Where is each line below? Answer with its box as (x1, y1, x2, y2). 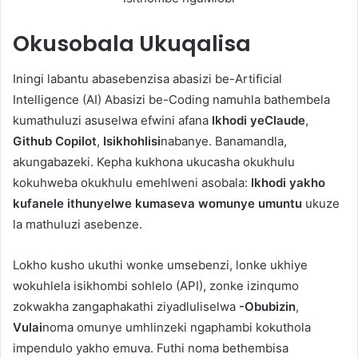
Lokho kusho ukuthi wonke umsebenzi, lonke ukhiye (13, 257, 308, 273)
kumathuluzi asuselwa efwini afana (13, 113, 212, 129)
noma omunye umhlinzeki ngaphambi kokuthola (42, 320, 311, 336)
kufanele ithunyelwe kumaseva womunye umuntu (13, 196, 302, 212)
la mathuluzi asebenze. (13, 217, 142, 233)
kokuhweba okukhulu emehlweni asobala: (13, 175, 251, 191)
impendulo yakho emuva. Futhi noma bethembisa (13, 340, 288, 356)
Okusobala (13, 28, 139, 58)
